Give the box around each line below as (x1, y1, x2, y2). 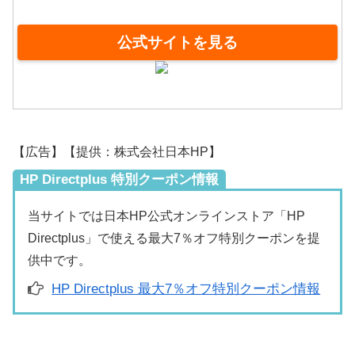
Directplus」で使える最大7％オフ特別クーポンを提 (28, 231, 320, 246)
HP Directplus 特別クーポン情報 (20, 172, 219, 188)
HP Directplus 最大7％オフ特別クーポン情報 (52, 281, 321, 297)
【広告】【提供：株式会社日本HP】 (13, 145, 221, 159)
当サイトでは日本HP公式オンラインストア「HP (28, 209, 305, 223)
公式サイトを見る (117, 33, 238, 51)
